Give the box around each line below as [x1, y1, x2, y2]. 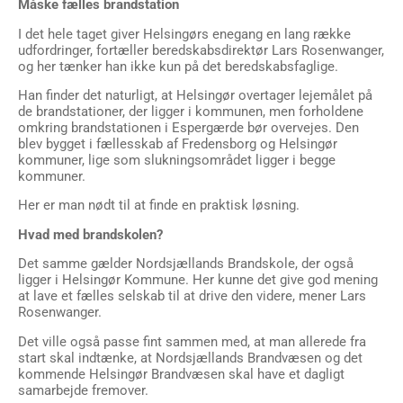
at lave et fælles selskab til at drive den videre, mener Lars [18, 288, 366, 305]
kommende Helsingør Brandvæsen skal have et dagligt [18, 365, 345, 382]
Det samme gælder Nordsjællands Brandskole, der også [18, 255, 354, 273]
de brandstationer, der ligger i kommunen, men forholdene [18, 103, 363, 120]
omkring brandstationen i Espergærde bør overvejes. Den [18, 119, 359, 136]
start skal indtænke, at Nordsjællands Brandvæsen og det [18, 349, 363, 366]
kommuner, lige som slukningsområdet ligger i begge [18, 151, 336, 168]
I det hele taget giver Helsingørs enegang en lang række [18, 25, 351, 42]
